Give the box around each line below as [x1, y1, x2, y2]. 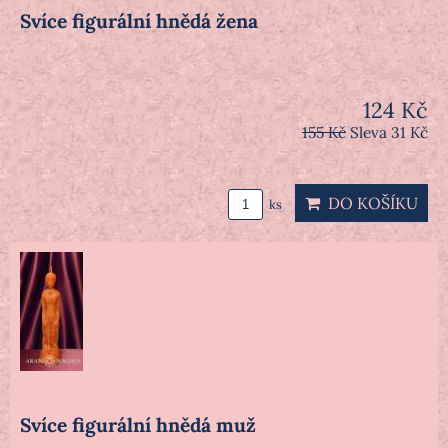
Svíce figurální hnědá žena [20, 9, 258, 34]
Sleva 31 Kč [350, 123, 428, 143]
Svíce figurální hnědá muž [20, 413, 256, 438]
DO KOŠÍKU [320, 193, 418, 214]
